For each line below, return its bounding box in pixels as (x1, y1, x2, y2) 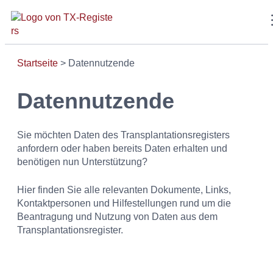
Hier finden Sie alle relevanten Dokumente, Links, (17, 185, 231, 195)
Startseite (17, 58, 58, 68)
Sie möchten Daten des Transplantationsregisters (17, 130, 230, 140)
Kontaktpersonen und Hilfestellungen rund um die (17, 198, 231, 208)
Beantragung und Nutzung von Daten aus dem (17, 211, 218, 222)
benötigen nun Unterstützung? (17, 157, 147, 167)
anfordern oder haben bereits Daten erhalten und (17, 143, 227, 154)
